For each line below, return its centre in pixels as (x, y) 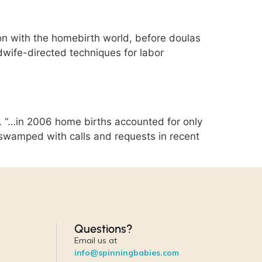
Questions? (103, 228)
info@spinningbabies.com (126, 252)
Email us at (95, 240)
